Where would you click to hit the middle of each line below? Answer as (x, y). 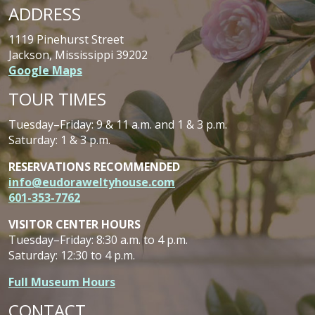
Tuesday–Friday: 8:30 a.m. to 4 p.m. (98, 240)
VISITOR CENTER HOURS (75, 225)
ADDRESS (45, 14)
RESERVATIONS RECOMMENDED (94, 167)
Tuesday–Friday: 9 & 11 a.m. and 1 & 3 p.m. (118, 125)
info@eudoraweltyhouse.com (92, 182)
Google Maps (45, 71)
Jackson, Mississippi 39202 (78, 55)
